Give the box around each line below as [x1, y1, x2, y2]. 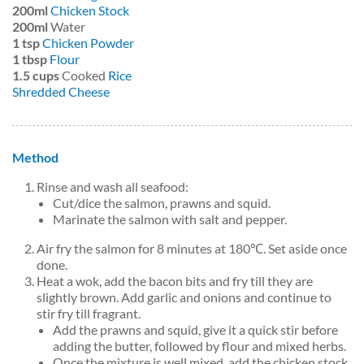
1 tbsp [12, 51, 47, 67]
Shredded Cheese [12, 84, 110, 100]
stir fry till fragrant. [37, 305, 141, 322]
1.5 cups [12, 67, 59, 84]
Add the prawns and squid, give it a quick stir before [53, 322, 338, 338]
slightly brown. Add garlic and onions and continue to [37, 289, 331, 305]
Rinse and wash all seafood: [37, 179, 188, 195]
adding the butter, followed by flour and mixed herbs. [53, 338, 346, 354]
